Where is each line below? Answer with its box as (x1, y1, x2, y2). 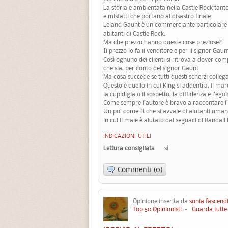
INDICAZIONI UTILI (103, 133, 151, 139)
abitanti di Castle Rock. (103, 28, 165, 38)
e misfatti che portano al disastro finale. (103, 11, 212, 20)
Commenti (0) (118, 164, 163, 175)
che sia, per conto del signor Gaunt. (103, 63, 200, 72)
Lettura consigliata (103, 144, 155, 153)
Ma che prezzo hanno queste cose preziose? (103, 37, 222, 46)
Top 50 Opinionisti (133, 205, 182, 214)
